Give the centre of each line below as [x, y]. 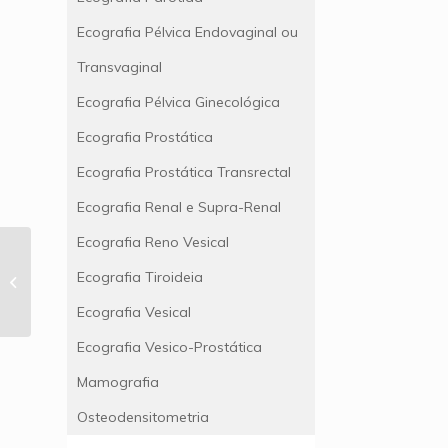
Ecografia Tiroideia [140, 277]
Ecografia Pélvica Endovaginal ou [187, 32]
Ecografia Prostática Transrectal [184, 172]
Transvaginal [119, 67]
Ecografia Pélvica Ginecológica [178, 102]
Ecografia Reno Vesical [153, 242]
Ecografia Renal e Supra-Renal [179, 207]
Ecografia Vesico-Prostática [169, 347]
